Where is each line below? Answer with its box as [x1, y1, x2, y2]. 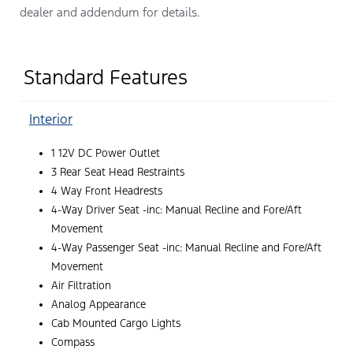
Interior [29, 110, 72, 128]
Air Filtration [51, 279, 111, 293]
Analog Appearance [51, 298, 146, 312]
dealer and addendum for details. [20, 5, 200, 20]
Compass [51, 336, 95, 350]
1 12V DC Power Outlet [51, 147, 160, 161]
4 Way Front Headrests [51, 184, 162, 199]
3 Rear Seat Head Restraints [51, 165, 184, 180]
